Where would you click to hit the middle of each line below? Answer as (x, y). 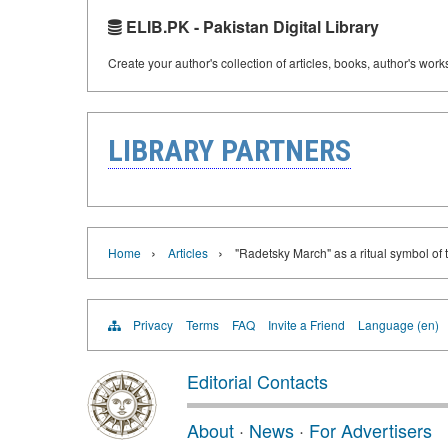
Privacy (153, 324)
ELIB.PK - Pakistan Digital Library (250, 26)
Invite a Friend (306, 324)
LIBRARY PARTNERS (229, 150)
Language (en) (398, 324)
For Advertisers (370, 429)
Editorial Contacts (257, 380)
